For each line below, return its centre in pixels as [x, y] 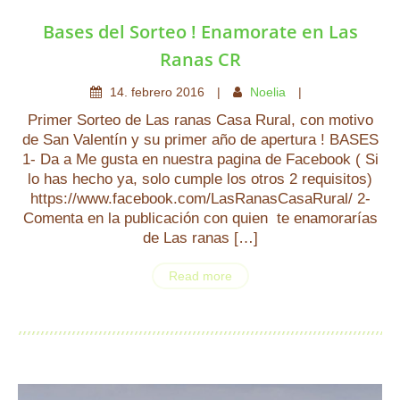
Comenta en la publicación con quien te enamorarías [200, 218]
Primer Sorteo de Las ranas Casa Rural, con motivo [200, 120]
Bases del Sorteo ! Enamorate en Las [200, 32]
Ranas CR [200, 59]
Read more [200, 276]
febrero [153, 92]
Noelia [267, 92]
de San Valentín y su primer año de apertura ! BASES [200, 140]
